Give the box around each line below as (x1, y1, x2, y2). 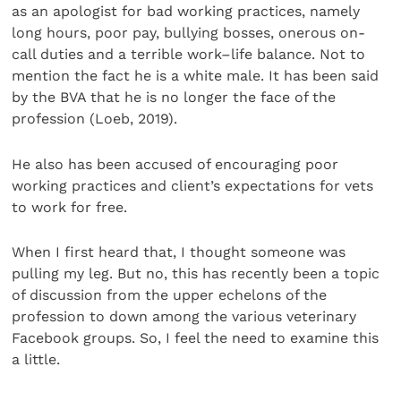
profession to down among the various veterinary (12, 308, 357, 326)
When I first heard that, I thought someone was (12, 243, 346, 261)
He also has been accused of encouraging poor (12, 155, 339, 173)
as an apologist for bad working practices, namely (12, 3, 361, 21)
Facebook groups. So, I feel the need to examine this (12, 329, 380, 347)
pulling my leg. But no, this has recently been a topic (12, 265, 380, 283)
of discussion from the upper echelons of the (12, 286, 328, 304)
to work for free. (12, 198, 128, 216)
